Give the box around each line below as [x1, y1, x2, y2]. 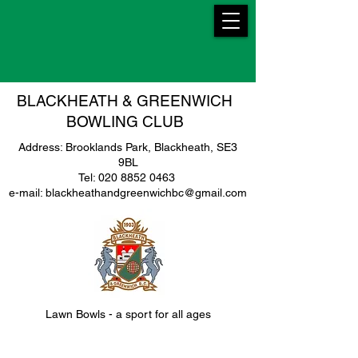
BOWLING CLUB [66, 113, 184, 130]
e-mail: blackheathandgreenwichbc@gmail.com [9, 186, 247, 199]
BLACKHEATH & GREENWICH [17, 92, 233, 109]
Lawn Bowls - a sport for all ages [45, 308, 211, 320]
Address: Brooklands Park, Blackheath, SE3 [18, 141, 237, 153]
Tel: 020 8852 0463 [78, 171, 178, 184]
